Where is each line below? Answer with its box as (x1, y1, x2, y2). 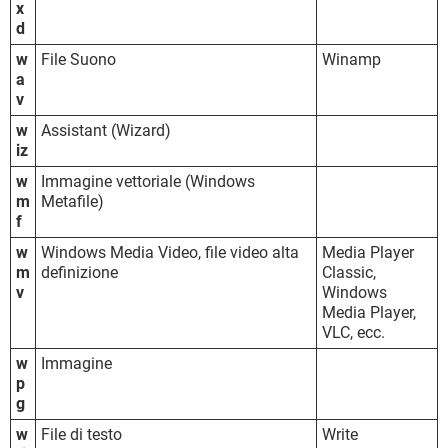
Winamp (322, 49, 381, 69)
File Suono (41, 49, 116, 69)
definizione (41, 262, 118, 282)
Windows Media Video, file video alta (41, 242, 299, 262)
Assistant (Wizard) (41, 120, 171, 140)
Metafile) (41, 191, 104, 211)
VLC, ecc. (322, 322, 385, 342)
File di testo (41, 424, 122, 444)
